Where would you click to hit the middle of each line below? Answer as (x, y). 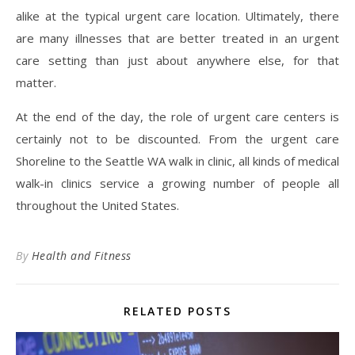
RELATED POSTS (177, 311)
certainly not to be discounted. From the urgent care (177, 138)
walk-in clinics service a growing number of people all (177, 183)
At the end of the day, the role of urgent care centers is (177, 116)
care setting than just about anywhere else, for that (177, 60)
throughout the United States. (97, 205)
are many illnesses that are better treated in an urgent (177, 38)
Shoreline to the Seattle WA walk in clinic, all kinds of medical (177, 160)
